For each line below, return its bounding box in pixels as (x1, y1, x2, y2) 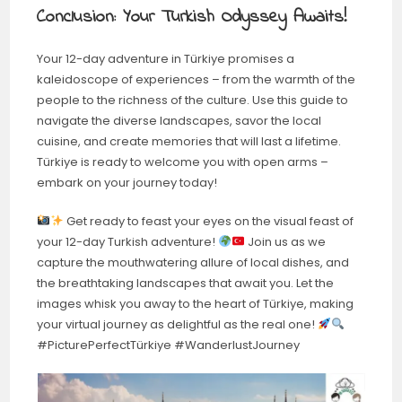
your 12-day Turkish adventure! (37, 232, 219, 250)
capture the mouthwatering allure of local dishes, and (37, 253, 350, 271)
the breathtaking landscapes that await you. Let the (37, 274, 335, 292)
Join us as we (244, 232, 326, 250)
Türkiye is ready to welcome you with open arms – (37, 153, 329, 170)
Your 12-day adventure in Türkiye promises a (37, 49, 295, 67)
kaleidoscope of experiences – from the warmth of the (37, 70, 356, 88)
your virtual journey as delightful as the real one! (37, 315, 319, 333)
